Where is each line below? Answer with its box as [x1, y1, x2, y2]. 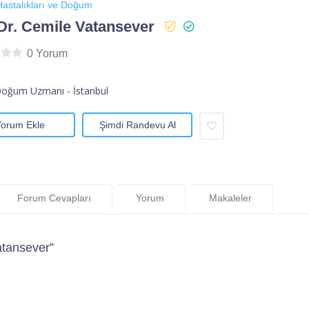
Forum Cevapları [17, 192, 91, 203]
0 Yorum [26, 48, 68, 60]
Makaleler [209, 192, 252, 203]
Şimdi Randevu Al [99, 119, 176, 131]
